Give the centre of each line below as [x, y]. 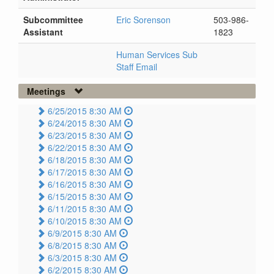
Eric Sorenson [143, 20]
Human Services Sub [157, 55]
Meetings [46, 91]
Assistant [43, 32]
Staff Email [137, 67]
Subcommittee [53, 20]
